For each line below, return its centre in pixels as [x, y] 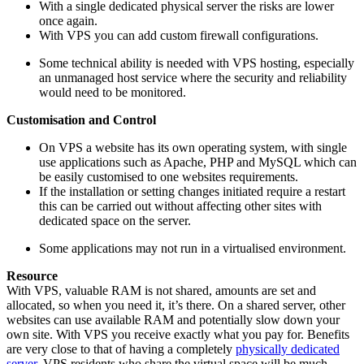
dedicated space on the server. [115, 220]
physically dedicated [288, 349]
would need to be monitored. [113, 92]
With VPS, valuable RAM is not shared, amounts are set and [161, 290]
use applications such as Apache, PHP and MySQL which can [198, 162]
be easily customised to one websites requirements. [169, 176]
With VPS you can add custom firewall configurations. [179, 35]
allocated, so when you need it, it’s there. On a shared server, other [176, 305]
